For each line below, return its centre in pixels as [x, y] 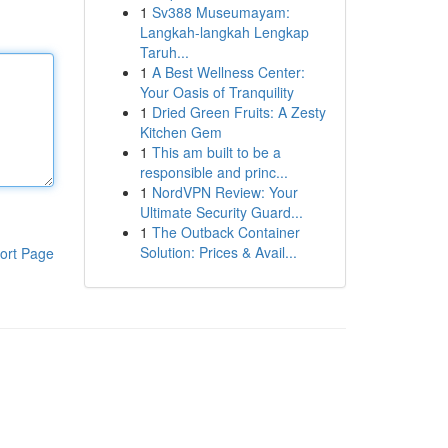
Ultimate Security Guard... [221, 212]
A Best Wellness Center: [228, 72]
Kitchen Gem [180, 132]
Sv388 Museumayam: [220, 12]
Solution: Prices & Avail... [218, 252]
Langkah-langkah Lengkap [224, 32]
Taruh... [164, 52]
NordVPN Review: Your [224, 192]
